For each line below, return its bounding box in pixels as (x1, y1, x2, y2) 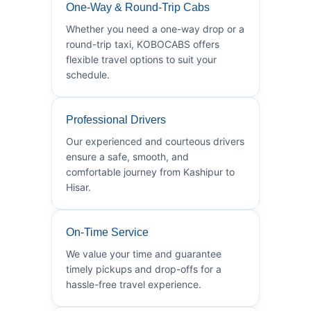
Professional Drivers (66, 113, 166, 126)
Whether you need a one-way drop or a (66, 22, 244, 35)
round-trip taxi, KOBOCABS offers (66, 37, 219, 50)
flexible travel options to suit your (66, 53, 217, 65)
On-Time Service (66, 226, 149, 238)
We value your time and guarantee (66, 247, 221, 260)
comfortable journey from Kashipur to (66, 165, 235, 178)
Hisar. (66, 180, 91, 193)
